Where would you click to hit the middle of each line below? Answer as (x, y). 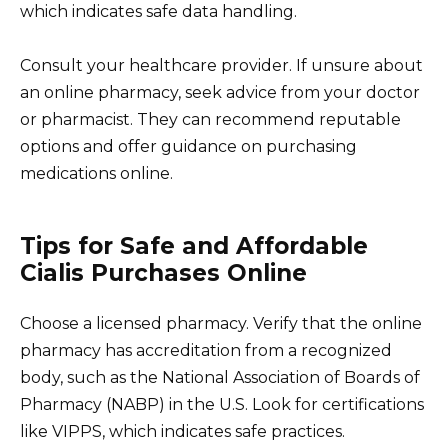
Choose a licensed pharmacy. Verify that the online (221, 323)
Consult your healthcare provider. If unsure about (221, 65)
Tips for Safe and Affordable (194, 245)
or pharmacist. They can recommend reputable (210, 119)
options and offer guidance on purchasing (188, 146)
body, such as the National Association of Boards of (220, 377)
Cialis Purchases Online (163, 272)
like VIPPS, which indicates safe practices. (182, 431)
